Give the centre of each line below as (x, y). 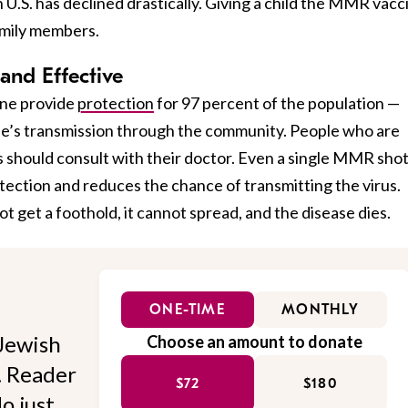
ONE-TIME (188, 309)
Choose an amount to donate (254, 341)
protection (116, 102)
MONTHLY (321, 309)
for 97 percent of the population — (277, 102)
